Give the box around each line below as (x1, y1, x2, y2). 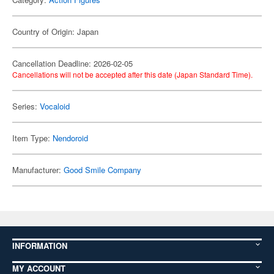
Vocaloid (40, 100, 70, 112)
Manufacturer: (12, 164, 64, 176)
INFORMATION (12, 240, 67, 251)
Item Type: (12, 132, 53, 144)
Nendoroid (53, 132, 88, 144)
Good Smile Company (64, 164, 141, 176)
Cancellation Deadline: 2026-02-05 (12, 57, 133, 69)
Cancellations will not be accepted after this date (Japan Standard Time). (12, 69, 253, 80)
